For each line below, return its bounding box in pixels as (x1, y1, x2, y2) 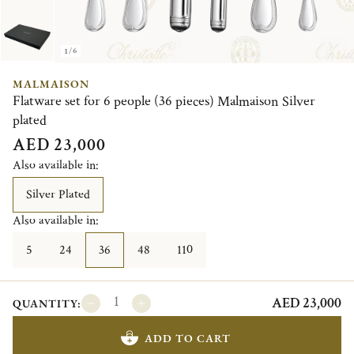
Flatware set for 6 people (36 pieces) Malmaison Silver (13, 92, 315, 111)
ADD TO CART (144, 330, 231, 345)
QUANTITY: (13, 296, 81, 311)
